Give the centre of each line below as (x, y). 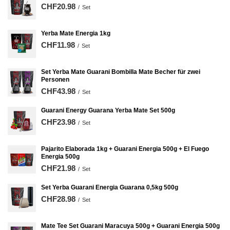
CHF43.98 (58, 91)
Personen (55, 80)
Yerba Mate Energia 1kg (76, 33)
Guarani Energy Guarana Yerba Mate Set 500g (108, 110)
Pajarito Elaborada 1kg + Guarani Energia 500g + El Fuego (125, 149)
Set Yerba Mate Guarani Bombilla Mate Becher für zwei (121, 72)
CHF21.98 (58, 168)
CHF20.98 (58, 6)
